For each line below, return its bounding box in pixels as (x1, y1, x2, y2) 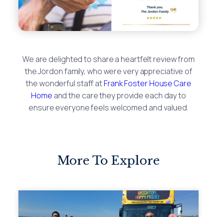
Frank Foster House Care (104, 77, 191, 89)
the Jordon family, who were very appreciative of (24, 65, 193, 77)
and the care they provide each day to (52, 90, 186, 101)
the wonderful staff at (26, 77, 104, 89)
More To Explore (57, 153, 160, 168)
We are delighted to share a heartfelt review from (22, 53, 195, 64)
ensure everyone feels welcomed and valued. (29, 102, 188, 113)
